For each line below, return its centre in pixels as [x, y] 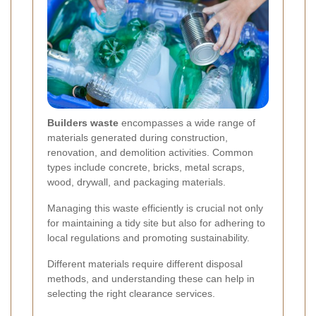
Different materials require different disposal [145, 264]
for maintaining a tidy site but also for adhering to [156, 223]
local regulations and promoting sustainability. [148, 238]
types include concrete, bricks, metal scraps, [146, 168]
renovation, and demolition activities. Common [150, 153]
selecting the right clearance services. [131, 294]
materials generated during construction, [138, 138]
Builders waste [83, 123]
